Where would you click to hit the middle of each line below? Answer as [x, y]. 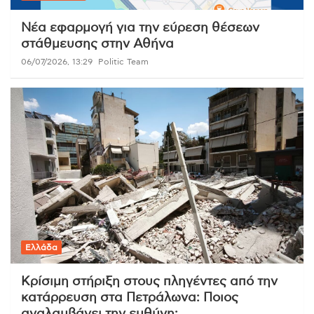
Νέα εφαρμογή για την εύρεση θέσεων [140, 28]
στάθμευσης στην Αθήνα [97, 45]
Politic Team [123, 62]
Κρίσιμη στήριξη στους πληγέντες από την [149, 282]
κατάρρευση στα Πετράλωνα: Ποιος [130, 298]
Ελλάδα [41, 248]
